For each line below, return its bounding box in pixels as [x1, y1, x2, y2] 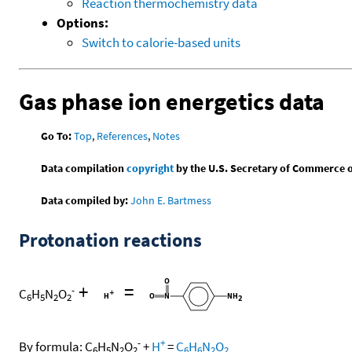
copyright [126, 161, 174, 176]
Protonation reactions [19, 228, 202, 253]
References [97, 129, 148, 144]
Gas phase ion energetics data [19, 86, 324, 116]
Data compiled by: [41, 193, 129, 208]
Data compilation [41, 161, 127, 176]
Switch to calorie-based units [82, 33, 240, 51]
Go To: [41, 129, 72, 144]
